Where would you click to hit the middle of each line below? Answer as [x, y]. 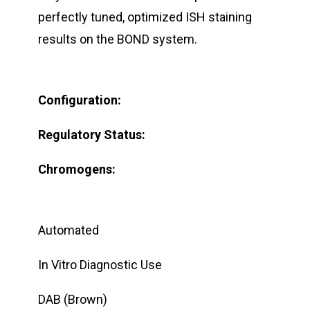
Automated [69, 230]
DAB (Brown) [73, 299]
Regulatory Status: [92, 134]
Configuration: [80, 100]
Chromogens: [77, 169]
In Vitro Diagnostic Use [100, 264]
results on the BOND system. [118, 39]
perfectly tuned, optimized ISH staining [145, 17]
